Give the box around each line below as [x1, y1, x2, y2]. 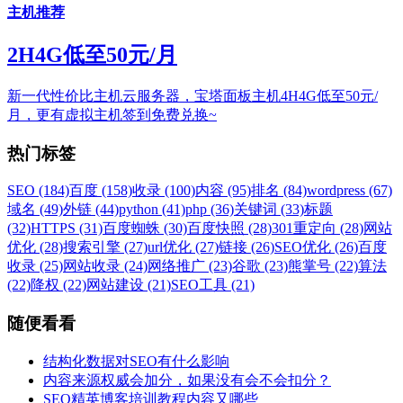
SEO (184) [7, 183, 69, 199]
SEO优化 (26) [274, 239, 358, 255]
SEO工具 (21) [171, 277, 255, 293]
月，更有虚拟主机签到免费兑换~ [7, 106, 217, 122]
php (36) [185, 201, 234, 218]
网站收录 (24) [63, 258, 148, 274]
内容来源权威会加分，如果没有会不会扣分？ [43, 372, 331, 388]
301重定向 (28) [272, 220, 363, 237]
